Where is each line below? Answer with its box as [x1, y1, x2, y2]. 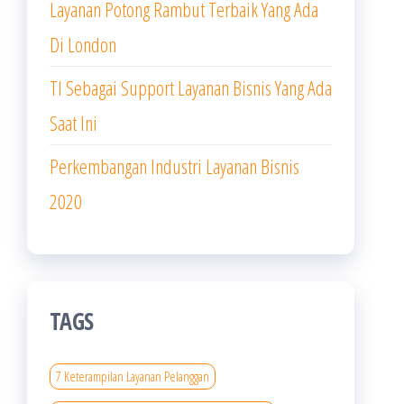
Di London [50, 31, 116, 58]
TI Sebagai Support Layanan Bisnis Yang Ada [50, 74, 332, 101]
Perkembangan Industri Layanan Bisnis [50, 152, 299, 179]
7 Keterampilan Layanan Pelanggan [56, 367, 209, 385]
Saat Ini [50, 109, 97, 136]
